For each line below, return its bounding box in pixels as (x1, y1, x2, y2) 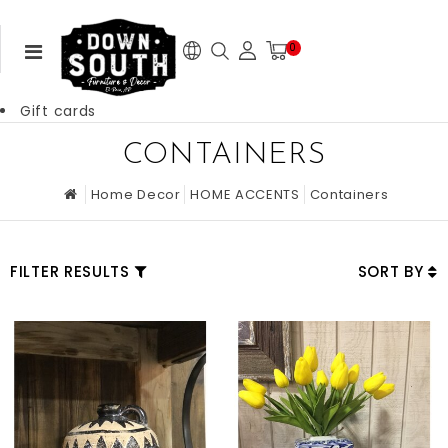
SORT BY (357, 260, 429, 282)
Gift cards (20, 100, 96, 121)
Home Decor (90, 184, 181, 204)
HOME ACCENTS (190, 184, 300, 204)
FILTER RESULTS (10, 260, 130, 282)
